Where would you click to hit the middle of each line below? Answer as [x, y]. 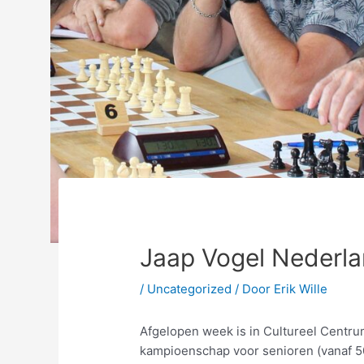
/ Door [253, 288]
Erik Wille [301, 288]
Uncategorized [190, 288]
